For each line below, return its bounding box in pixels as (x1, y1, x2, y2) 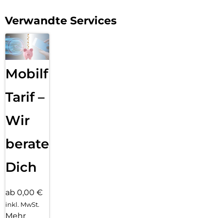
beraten (5, 136, 58, 152)
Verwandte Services (5, 14, 117, 27)
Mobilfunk (5, 66, 74, 82)
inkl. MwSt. (5, 200, 39, 209)
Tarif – (5, 89, 45, 106)
